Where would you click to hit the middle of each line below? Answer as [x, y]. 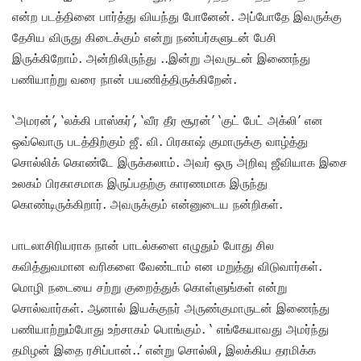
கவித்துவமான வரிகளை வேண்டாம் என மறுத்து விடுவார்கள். [167, 266]
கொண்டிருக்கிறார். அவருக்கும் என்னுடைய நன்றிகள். [149, 203]
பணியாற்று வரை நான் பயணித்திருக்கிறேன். [127, 79]
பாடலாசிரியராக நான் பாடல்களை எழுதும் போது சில [143, 245]
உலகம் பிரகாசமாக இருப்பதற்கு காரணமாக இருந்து [140, 183]
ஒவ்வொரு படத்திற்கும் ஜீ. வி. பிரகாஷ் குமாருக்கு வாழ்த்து [160, 141]
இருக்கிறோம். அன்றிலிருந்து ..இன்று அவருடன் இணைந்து [161, 58]
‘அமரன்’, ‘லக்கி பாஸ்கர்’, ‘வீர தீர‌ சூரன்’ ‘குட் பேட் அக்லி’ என [168, 120]
